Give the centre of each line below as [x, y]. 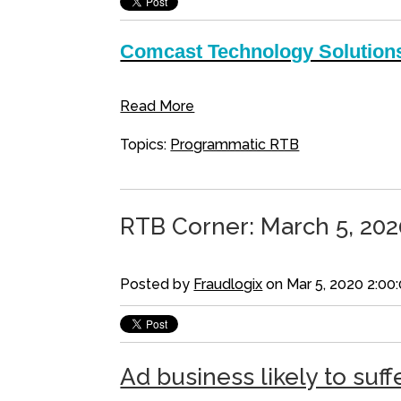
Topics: [145, 145]
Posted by [157, 285]
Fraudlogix [228, 285]
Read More [158, 107]
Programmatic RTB [235, 145]
